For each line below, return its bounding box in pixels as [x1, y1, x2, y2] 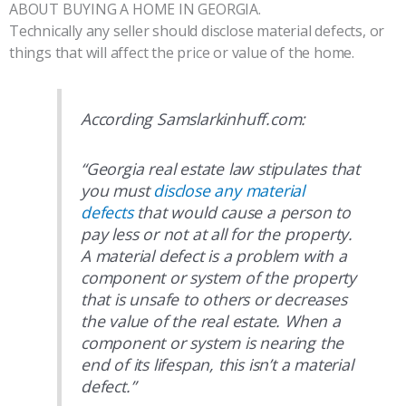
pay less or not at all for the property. [80, 222, 353, 245]
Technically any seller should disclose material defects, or [9, 20, 385, 41]
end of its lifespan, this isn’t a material [80, 353, 353, 375]
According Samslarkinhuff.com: [80, 107, 306, 130]
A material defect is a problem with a [80, 244, 347, 266]
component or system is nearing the [80, 331, 344, 353]
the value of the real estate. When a [80, 309, 341, 332]
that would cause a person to [132, 200, 351, 223]
